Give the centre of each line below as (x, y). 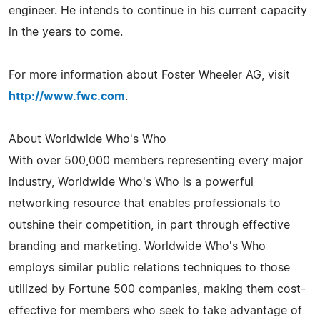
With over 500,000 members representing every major (156, 160)
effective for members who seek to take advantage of (155, 310)
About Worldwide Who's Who (87, 139)
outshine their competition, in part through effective (149, 225)
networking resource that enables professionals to (145, 203)
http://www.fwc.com (67, 96)
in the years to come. (66, 32)
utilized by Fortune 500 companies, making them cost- (157, 289)
